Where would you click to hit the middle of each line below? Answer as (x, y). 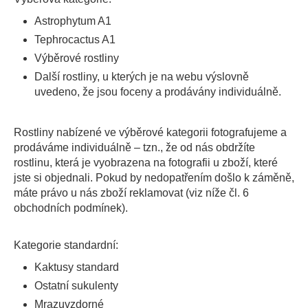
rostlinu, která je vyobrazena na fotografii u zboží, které (146, 163)
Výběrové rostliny (77, 58)
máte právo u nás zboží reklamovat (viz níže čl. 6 (131, 193)
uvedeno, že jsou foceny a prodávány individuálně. (158, 92)
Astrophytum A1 (73, 21)
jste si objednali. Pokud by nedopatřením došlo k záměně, (154, 178)
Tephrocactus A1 (75, 40)
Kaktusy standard (77, 267)
